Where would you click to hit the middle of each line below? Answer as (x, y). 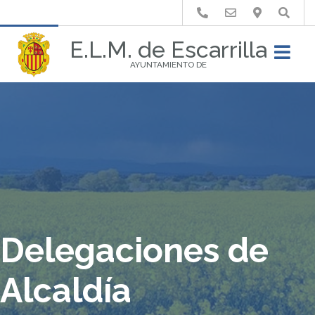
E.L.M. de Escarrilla (168, 50)
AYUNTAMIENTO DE (168, 65)
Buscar (224, 28)
